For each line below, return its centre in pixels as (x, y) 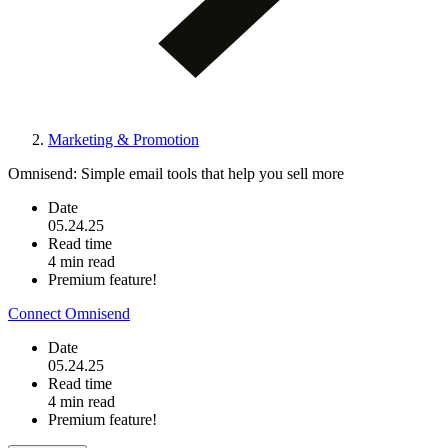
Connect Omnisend (69, 313)
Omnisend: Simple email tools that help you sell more (176, 173)
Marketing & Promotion (123, 139)
